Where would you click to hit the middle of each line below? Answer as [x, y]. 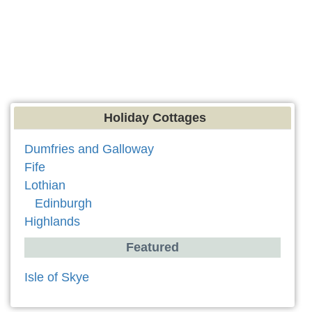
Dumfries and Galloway [89, 149]
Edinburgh [63, 203]
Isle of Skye [57, 277]
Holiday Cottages [155, 117]
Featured [153, 247]
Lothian [45, 185]
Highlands [52, 221]
